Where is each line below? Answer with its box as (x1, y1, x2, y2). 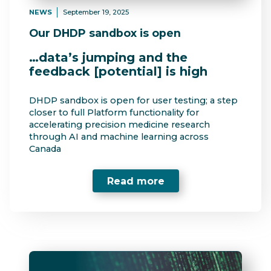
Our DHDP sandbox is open (29, 27, 181, 40)
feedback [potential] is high (29, 64, 207, 79)
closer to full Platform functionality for (29, 106, 199, 118)
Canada (29, 143, 61, 154)
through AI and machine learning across (29, 131, 209, 142)
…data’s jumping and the (29, 50, 188, 65)
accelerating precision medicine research (29, 119, 210, 130)
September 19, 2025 (62, 7, 129, 16)
